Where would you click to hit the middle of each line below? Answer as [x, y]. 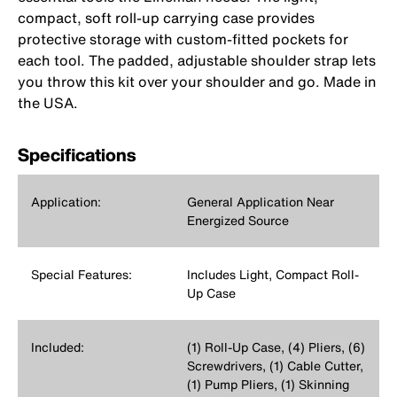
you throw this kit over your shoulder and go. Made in [197, 82]
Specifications [77, 155]
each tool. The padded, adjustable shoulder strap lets [197, 61]
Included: [58, 347]
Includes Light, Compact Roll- [272, 275]
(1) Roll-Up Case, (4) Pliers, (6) [276, 347]
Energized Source [237, 221]
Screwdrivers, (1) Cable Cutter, [275, 366]
